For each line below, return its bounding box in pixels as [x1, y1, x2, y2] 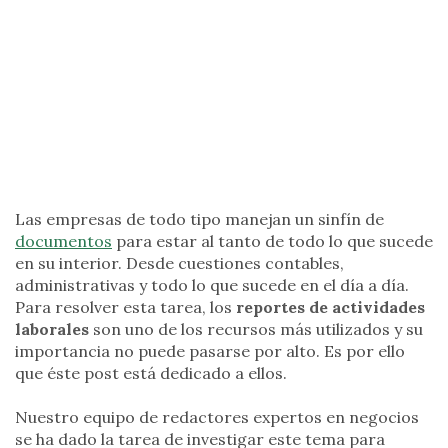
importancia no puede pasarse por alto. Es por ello [15, 341, 405, 361]
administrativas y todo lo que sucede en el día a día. [15, 275, 409, 295]
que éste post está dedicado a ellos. [15, 363, 287, 383]
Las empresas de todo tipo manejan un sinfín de [15, 209, 384, 229]
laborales [15, 319, 89, 339]
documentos [15, 231, 112, 251]
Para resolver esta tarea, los [15, 297, 236, 317]
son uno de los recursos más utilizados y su [89, 319, 423, 339]
